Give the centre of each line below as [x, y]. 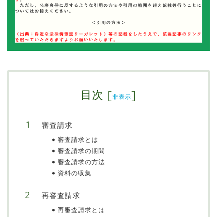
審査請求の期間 [81, 151]
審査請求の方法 [81, 162]
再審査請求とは [81, 210]
